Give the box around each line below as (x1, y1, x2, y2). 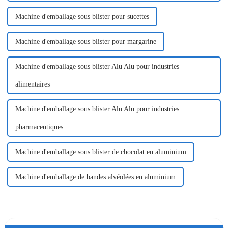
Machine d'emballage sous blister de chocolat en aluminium (15, 148, 186, 156)
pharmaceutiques (15, 123, 63, 131)
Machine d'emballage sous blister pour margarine (15, 38, 156, 46)
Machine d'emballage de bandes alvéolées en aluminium (15, 173, 176, 181)
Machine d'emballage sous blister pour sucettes (15, 13, 149, 21)
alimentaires (15, 80, 50, 89)
